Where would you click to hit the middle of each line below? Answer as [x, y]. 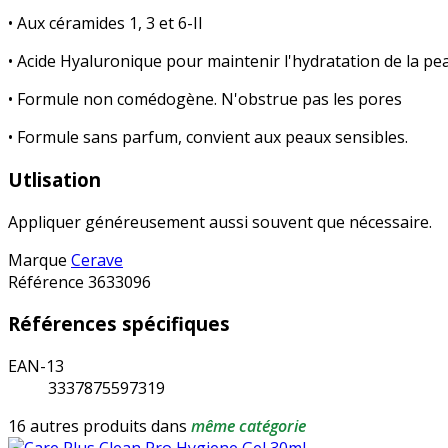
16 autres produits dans [99, 426]
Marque [37, 259]
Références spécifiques [119, 324]
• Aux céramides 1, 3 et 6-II [105, 23]
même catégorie [248, 426]
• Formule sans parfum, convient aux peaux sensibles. [208, 137]
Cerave [97, 259]
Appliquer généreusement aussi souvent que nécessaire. [220, 221]
